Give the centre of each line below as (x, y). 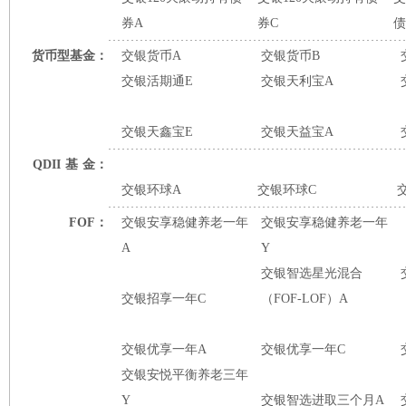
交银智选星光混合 (312, 273)
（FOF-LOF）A (304, 299)
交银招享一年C (164, 299)
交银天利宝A (297, 81)
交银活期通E (157, 81)
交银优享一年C (303, 349)
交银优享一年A (164, 349)
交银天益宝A (297, 132)
